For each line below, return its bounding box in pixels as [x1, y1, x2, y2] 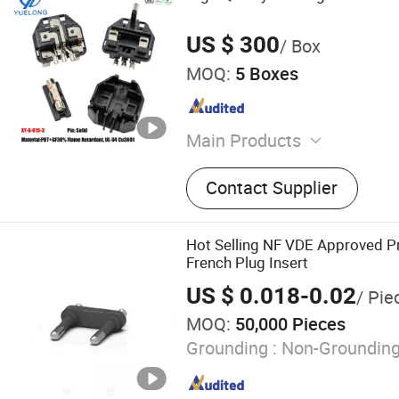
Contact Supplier [206, 175, 338, 200]
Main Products [185, 128, 301, 153]
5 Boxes [230, 61, 298, 85]
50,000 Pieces [230, 311, 346, 336]
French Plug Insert [185, 251, 308, 273]
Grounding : [185, 336, 277, 361]
